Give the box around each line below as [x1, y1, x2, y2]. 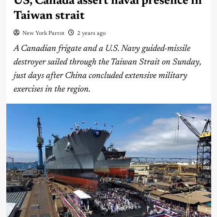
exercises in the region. [13, 85, 92, 94]
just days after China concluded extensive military [13, 72, 187, 81]
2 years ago [77, 31, 106, 37]
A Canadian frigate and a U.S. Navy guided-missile [13, 45, 190, 54]
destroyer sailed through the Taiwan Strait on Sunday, [13, 58, 201, 67]
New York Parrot [22, 31, 64, 37]
